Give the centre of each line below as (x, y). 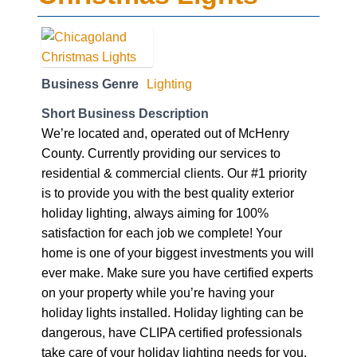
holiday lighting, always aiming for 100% (155, 212)
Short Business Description (125, 113)
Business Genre (90, 83)
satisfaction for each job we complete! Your (162, 232)
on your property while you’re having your (158, 292)
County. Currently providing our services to (161, 153)
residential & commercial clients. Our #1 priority (174, 173)
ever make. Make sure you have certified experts (177, 272)
